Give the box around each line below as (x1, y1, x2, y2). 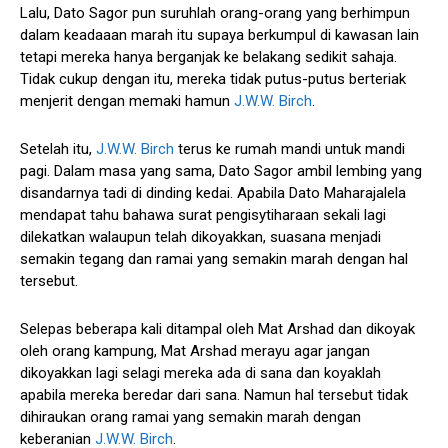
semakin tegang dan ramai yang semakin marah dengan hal (20, 249, 408, 268)
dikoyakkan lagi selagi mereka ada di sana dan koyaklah (20, 363, 381, 382)
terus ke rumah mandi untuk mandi (174, 139, 405, 158)
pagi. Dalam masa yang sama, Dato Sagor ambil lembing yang (20, 161, 422, 180)
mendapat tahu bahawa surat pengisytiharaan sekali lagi (20, 205, 386, 224)
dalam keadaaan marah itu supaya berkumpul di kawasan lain (20, 25, 419, 44)
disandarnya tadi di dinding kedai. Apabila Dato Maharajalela (20, 183, 406, 202)
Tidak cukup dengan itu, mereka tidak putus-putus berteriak (20, 69, 406, 88)
